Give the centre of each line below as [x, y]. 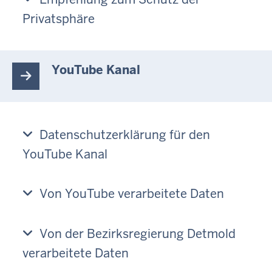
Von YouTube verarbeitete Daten [132, 194]
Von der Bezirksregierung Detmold [138, 233]
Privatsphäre [59, 19]
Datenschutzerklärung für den [125, 134]
